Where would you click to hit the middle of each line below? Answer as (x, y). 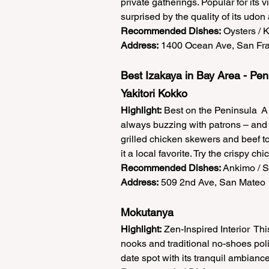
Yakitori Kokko (157, 94)
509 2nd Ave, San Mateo (213, 183)
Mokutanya (150, 213)
